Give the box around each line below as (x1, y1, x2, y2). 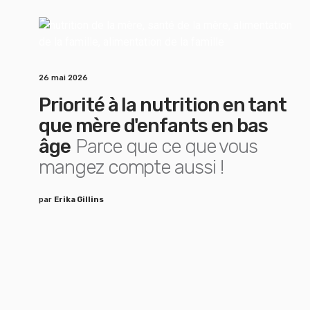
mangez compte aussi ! (39, 156, 224, 179)
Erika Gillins (54, 195, 104, 204)
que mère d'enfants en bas (39, 114, 268, 137)
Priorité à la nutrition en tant (39, 93, 286, 116)
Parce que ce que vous (75, 135, 258, 158)
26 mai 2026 (39, 73, 88, 82)
